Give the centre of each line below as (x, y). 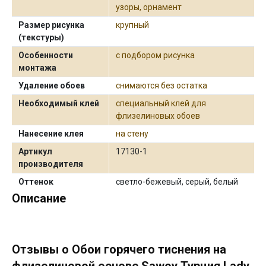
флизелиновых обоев (158, 115)
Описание (39, 198)
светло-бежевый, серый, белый (177, 181)
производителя (51, 164)
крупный (133, 25)
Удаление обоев (52, 85)
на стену (132, 133)
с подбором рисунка (156, 55)
